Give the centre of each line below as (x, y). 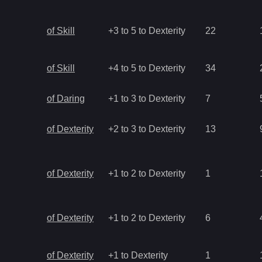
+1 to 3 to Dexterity (147, 99)
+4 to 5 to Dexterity (147, 68)
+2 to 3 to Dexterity (147, 129)
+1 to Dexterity (138, 255)
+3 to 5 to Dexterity (147, 31)
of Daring (66, 99)
